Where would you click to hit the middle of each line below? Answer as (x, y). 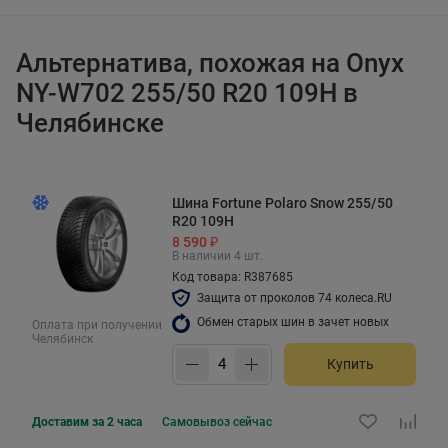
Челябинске (90, 122)
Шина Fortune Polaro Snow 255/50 (282, 202)
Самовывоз (197, 421)
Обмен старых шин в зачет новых (293, 321)
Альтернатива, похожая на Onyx (210, 62)
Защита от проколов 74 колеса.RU (294, 297)
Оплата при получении (97, 324)
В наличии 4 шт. (217, 255)
